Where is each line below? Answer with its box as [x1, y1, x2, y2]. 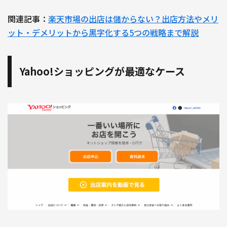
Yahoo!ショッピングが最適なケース [20, 64, 185, 79]
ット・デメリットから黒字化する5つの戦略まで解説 [8, 26, 199, 39]
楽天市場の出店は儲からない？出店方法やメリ [48, 13, 218, 25]
